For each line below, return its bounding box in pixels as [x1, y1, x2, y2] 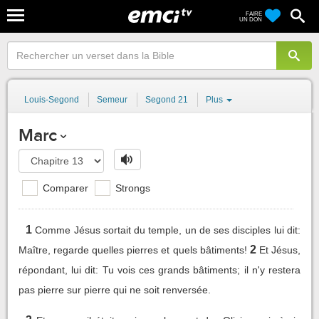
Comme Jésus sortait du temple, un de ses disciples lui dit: [35, 224, 301, 236]
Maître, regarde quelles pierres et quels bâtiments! [19, 244, 247, 256]
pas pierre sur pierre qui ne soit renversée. [19, 283, 211, 296]
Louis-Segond [24, 95, 79, 105]
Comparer [40, 182, 88, 194]
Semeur [97, 95, 127, 105]
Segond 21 [145, 95, 188, 105]
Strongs [113, 182, 150, 194]
